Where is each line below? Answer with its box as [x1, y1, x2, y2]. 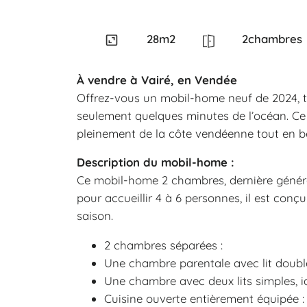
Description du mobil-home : [77, 155, 234, 170]
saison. [77, 208, 113, 223]
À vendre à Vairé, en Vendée [77, 72, 237, 87]
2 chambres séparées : [104, 238, 223, 253]
